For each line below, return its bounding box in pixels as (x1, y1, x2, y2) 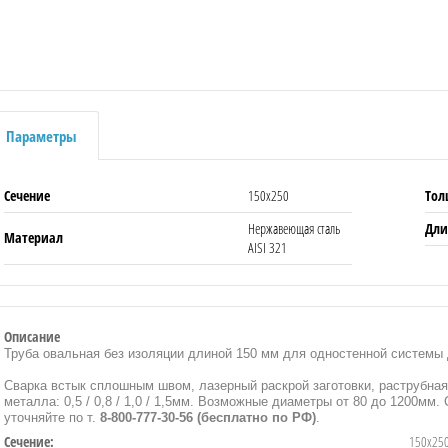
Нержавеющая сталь (247, 218, 340, 238)
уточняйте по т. (4, 409, 100, 425)
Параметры (6, 125, 76, 146)
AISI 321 (247, 237, 287, 257)
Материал (4, 228, 63, 248)
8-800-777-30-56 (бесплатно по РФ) (100, 409, 316, 425)
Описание (4, 326, 60, 346)
